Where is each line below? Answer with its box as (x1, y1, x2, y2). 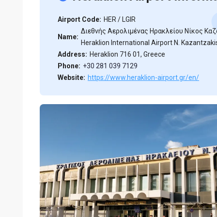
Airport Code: (58, 15, 101, 23)
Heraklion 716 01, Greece (90, 50, 165, 58)
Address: (58, 50, 87, 58)
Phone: (58, 62, 80, 70)
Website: (58, 74, 85, 81)
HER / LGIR (104, 15, 136, 23)
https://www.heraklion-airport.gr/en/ (88, 74, 199, 81)
